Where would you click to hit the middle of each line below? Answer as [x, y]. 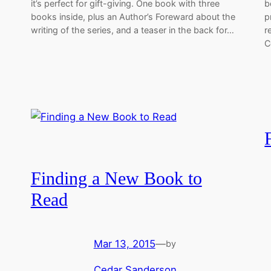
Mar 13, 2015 [124, 243]
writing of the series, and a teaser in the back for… [132, 30]
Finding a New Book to [116, 179]
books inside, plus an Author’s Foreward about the [133, 17]
